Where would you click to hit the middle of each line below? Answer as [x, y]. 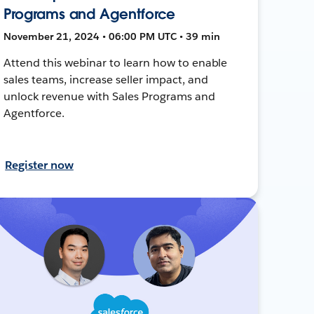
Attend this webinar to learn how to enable [116, 62]
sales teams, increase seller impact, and [106, 79]
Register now [39, 165]
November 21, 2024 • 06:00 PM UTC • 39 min [112, 36]
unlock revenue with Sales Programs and [109, 96]
